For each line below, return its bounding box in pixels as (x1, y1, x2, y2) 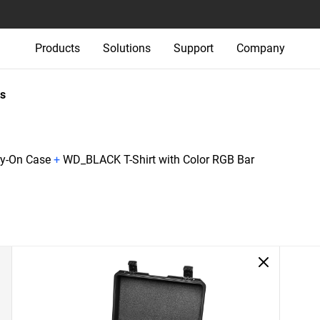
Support (174, 41, 214, 55)
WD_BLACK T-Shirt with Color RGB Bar (63, 153, 254, 166)
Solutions (103, 41, 151, 55)
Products (35, 41, 80, 55)
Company (236, 41, 285, 55)
